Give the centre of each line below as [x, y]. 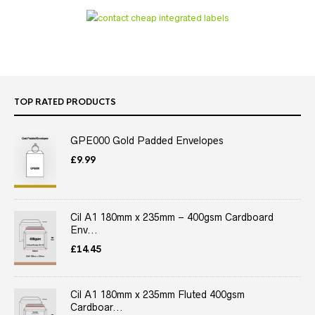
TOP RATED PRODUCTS [65, 102]
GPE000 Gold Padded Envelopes [147, 140]
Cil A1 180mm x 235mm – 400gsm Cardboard [172, 218]
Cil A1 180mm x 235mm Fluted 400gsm [157, 295]
